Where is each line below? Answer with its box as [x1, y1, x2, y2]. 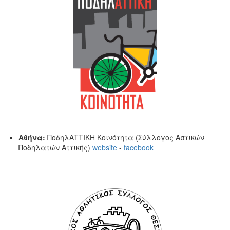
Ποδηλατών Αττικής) [18, 142, 92, 152]
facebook [124, 142, 154, 152]
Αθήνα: [18, 132, 45, 142]
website [92, 142, 117, 152]
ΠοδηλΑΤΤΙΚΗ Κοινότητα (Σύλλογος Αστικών [45, 132, 204, 142]
